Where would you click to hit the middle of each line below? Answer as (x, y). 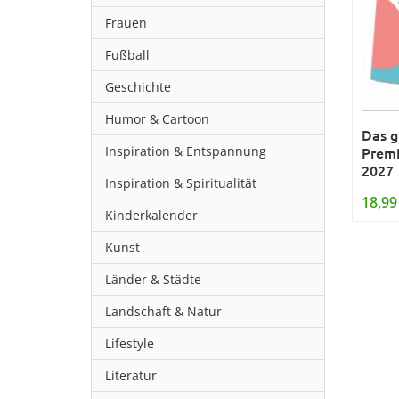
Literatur (131, 375)
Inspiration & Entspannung (186, 151)
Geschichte (138, 87)
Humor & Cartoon (157, 119)
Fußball (127, 55)
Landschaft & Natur (163, 311)
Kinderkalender (151, 215)
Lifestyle (130, 343)
